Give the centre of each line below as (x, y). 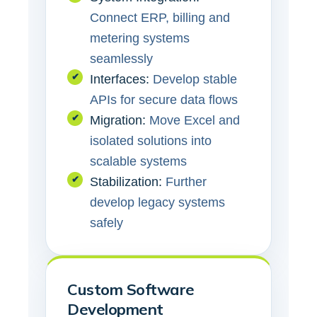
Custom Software (131, 289)
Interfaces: (120, 79)
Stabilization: (126, 181)
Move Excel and (193, 120)
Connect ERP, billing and (160, 17)
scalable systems (138, 161)
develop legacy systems (157, 202)
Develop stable (193, 79)
